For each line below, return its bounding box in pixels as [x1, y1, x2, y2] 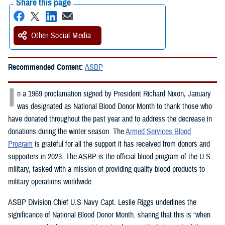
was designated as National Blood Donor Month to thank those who [17, 101, 212, 112]
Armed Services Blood [126, 127, 191, 137]
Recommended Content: [8, 62, 85, 73]
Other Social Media [31, 31, 91, 41]
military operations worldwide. [8, 177, 93, 187]
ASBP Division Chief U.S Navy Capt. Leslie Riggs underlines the [8, 197, 196, 208]
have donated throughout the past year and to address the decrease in [8, 114, 212, 125]
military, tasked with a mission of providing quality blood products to [8, 164, 205, 175]
